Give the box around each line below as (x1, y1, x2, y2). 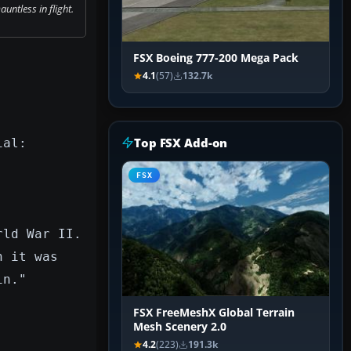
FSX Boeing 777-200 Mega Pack (133, 51, 299, 66)
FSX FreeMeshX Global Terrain (133, 306, 295, 320)
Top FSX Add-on (134, 135, 228, 151)
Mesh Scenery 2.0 (133, 320, 226, 335)
